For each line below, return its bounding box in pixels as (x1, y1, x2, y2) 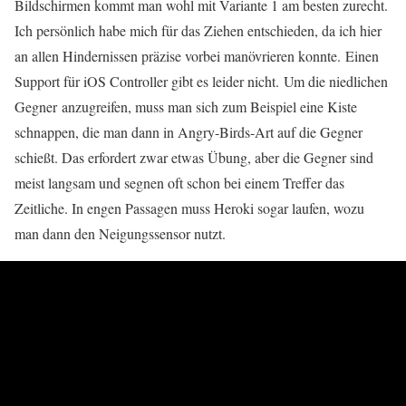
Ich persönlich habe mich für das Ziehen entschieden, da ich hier (14, 20, 382, 40)
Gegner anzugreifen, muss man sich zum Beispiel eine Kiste (14, 96, 357, 116)
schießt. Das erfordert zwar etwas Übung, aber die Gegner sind (14, 147, 373, 167)
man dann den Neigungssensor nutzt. (14, 223, 226, 243)
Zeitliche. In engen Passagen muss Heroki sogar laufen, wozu (14, 198, 364, 217)
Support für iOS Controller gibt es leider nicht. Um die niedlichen (14, 71, 388, 91)
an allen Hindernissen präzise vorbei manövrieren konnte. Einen (14, 45, 379, 65)
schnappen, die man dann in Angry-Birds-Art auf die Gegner (14, 121, 362, 141)
